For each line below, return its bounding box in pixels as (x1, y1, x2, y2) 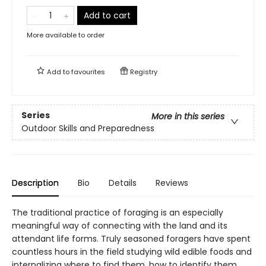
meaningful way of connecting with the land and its (12, 219, 227, 232)
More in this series (151, 110, 224, 122)
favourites (71, 66, 105, 77)
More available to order (27, 30, 104, 40)
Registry (128, 66, 157, 77)
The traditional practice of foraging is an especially (12, 206, 223, 218)
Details (109, 176, 137, 189)
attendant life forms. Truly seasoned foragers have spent (12, 232, 251, 245)
